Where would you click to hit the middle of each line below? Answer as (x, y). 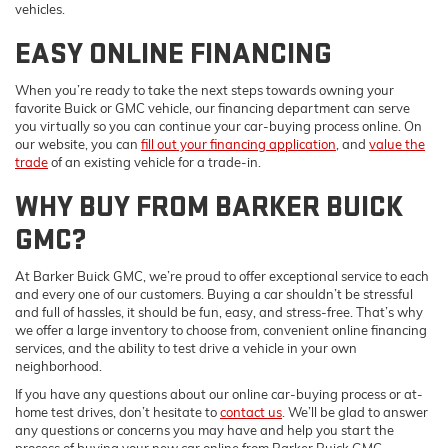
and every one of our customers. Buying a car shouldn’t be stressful (214, 294)
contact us (251, 412)
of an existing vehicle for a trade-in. (154, 162)
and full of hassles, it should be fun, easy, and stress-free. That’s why (219, 312)
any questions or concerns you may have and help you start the (204, 430)
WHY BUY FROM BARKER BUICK (209, 207)
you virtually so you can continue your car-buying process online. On (218, 126)
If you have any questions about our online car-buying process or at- (219, 394)
